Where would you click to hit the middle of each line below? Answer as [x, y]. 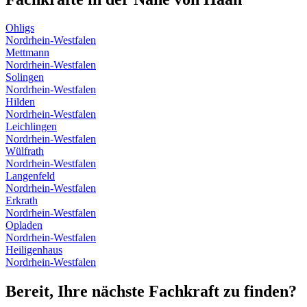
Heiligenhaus [34, 250]
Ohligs [20, 28]
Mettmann [27, 53]
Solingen [25, 77]
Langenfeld [30, 176]
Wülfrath [25, 151]
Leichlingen [31, 127]
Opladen [24, 225]
